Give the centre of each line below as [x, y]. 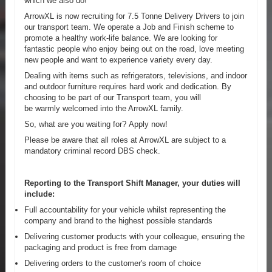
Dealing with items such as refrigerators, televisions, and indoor [135, 76]
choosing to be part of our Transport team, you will [112, 98]
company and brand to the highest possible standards [118, 220]
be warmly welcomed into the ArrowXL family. [104, 109]
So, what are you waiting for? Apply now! [96, 124]
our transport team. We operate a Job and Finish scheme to [129, 27]
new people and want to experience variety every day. [118, 60]
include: [39, 194]
